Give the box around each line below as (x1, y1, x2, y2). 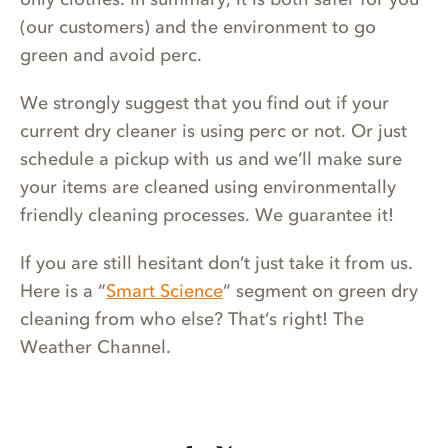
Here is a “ (20, 280, 106, 303)
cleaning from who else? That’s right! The (20, 308, 364, 331)
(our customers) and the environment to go (20, 16, 376, 39)
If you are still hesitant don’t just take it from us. (20, 252, 413, 275)
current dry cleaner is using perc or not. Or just (20, 120, 407, 143)
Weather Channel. (20, 336, 171, 359)
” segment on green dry (223, 280, 418, 303)
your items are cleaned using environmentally (20, 176, 396, 199)
